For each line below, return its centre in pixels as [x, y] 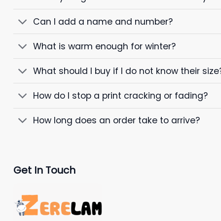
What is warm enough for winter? [105, 46]
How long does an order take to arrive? [117, 121]
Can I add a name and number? [103, 21]
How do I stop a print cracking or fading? [121, 95]
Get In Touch [44, 170]
